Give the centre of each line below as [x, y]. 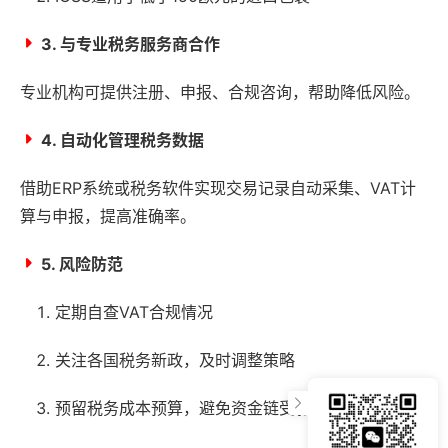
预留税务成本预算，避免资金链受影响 [191, 407]
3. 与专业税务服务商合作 [130, 43]
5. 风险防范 [82, 263]
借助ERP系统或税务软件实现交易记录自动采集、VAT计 [218, 187]
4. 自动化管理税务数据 [122, 139]
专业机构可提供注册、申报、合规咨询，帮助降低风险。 [220, 91]
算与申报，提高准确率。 [108, 215]
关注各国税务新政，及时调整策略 [175, 359]
